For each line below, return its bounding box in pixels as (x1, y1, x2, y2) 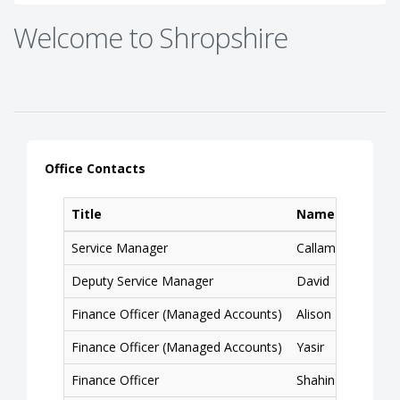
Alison (296, 304, 331, 322)
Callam (296, 238, 336, 256)
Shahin (296, 371, 335, 388)
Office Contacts (45, 159, 146, 177)
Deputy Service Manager (71, 271, 213, 289)
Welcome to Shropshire (13, 18, 287, 56)
